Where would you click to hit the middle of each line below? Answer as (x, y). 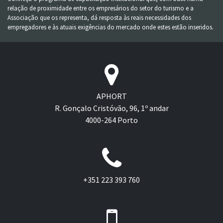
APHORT (111, 96)
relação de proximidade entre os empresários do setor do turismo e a (101, 8)
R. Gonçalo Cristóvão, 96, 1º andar (111, 108)
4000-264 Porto (111, 120)
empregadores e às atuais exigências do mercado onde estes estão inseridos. (111, 27)
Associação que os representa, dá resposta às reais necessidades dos (99, 18)
